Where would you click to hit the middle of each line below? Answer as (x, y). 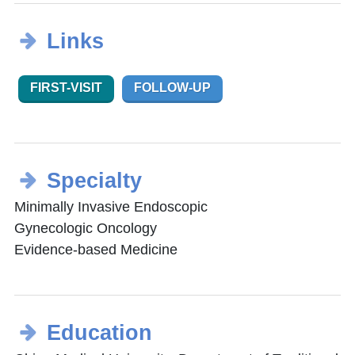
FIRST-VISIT (66, 88)
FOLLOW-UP (172, 88)
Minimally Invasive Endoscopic (111, 207)
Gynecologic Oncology (86, 229)
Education (99, 333)
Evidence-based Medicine (96, 250)
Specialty (94, 181)
